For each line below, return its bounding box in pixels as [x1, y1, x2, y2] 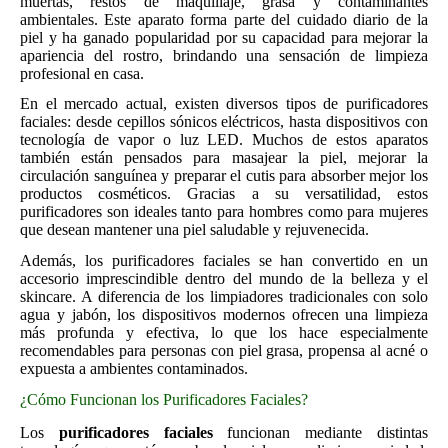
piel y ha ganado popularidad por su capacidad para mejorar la [20, 28, 428, 46]
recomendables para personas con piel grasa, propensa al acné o [20, 342, 428, 360]
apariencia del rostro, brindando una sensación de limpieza [20, 46, 428, 64]
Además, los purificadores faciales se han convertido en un [20, 252, 428, 270]
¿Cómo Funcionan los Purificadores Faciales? [20, 391, 308, 408]
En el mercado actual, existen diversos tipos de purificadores [20, 95, 428, 113]
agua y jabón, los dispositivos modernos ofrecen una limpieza [20, 306, 428, 324]
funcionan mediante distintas [212, 423, 429, 441]
